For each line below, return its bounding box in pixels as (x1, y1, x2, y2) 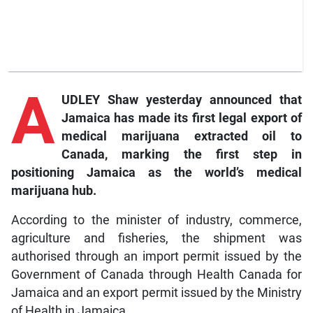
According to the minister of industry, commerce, (10, 212, 303, 227)
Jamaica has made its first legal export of (61, 110, 303, 125)
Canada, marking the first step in (61, 147, 303, 161)
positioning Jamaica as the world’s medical (10, 165, 303, 180)
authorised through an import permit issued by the (10, 249, 303, 263)
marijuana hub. (10, 183, 96, 198)
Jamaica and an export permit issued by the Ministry (10, 285, 303, 300)
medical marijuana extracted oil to (61, 129, 303, 143)
